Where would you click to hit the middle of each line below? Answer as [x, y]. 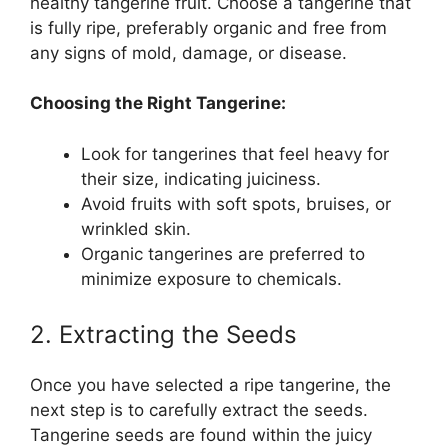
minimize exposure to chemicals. [211, 278]
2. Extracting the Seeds [163, 335]
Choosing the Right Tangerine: [158, 103]
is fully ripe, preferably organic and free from [208, 27]
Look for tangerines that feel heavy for [235, 153]
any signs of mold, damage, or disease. [188, 52]
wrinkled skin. [136, 228]
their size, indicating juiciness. [201, 178]
